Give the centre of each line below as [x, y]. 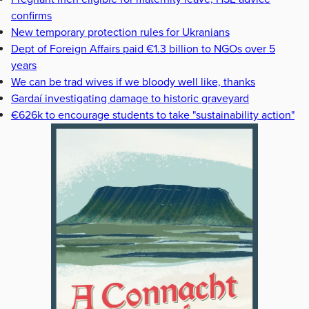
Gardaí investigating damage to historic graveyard [130, 99]
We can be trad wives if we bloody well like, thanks [133, 82]
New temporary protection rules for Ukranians [120, 33]
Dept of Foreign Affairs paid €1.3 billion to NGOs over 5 [143, 49]
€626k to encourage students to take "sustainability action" [153, 116]
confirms [31, 16]
